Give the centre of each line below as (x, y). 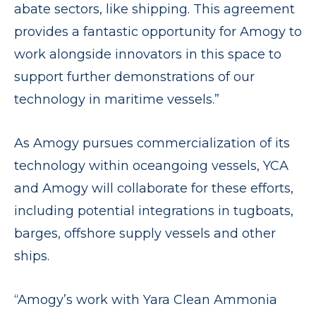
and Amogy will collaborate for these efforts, (154, 188)
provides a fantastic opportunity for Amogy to (158, 32)
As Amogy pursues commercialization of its (152, 143)
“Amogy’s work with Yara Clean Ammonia (146, 300)
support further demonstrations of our (134, 77)
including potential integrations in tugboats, (154, 211)
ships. (32, 256)
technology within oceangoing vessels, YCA (151, 166)
